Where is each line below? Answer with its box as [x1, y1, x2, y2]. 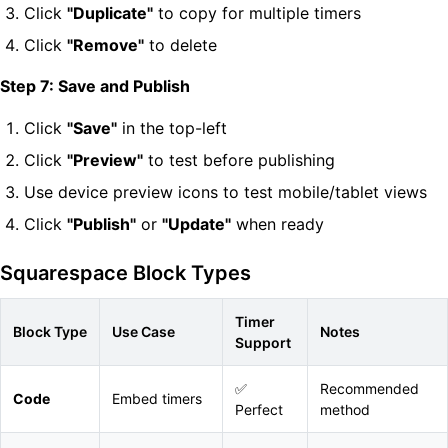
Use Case [112, 323, 175, 340]
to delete [144, 35, 217, 55]
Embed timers [112, 390, 202, 407]
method [320, 401, 370, 418]
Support [235, 334, 291, 351]
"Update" [162, 214, 231, 234]
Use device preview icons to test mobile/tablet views [24, 182, 427, 202]
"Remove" [67, 35, 144, 55]
